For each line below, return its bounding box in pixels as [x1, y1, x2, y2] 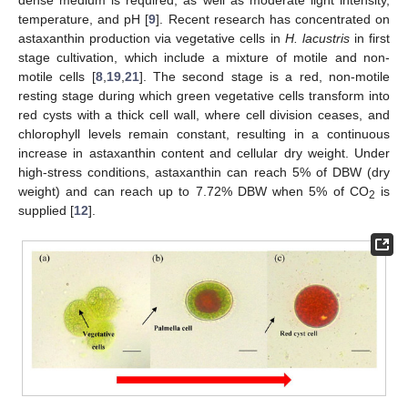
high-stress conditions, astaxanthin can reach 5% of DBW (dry [18, 164, 390, 179]
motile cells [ [18, 68, 96, 84]
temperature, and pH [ [18, 11, 149, 26]
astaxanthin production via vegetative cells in [18, 30, 285, 46]
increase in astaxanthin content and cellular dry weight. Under [18, 145, 390, 160]
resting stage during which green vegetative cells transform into [18, 87, 390, 103]
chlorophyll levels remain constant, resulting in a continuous [18, 126, 390, 141]
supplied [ [18, 202, 74, 218]
